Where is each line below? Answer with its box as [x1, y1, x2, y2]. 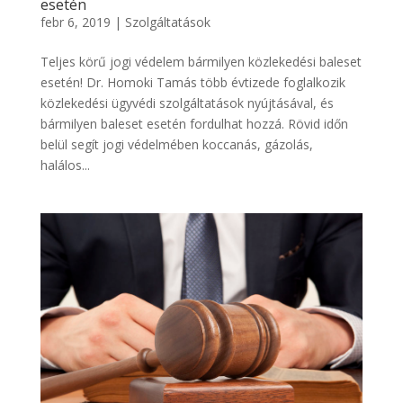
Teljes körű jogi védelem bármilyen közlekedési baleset [40, 52, 362, 70]
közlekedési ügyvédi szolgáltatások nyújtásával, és [40, 94, 334, 112]
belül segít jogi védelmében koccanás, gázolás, [40, 135, 313, 153]
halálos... [40, 156, 90, 174]
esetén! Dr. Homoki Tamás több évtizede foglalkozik [40, 73, 345, 91]
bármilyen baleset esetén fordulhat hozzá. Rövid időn [40, 114, 348, 132]
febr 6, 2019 [40, 13, 111, 31]
